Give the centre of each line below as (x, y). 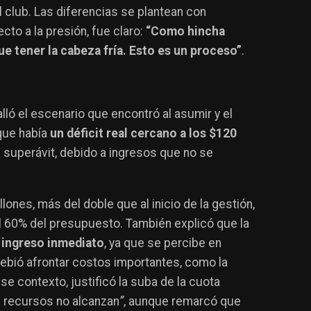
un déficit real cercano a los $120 (143, 134)
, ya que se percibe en (163, 243)
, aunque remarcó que (182, 301)
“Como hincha (185, 32)
